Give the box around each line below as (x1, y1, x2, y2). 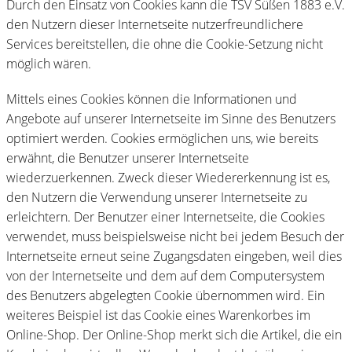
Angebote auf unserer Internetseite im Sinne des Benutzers (6, 109, 335, 127)
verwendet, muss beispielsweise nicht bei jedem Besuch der (6, 227, 344, 245)
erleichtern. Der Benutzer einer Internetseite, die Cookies (6, 207, 324, 225)
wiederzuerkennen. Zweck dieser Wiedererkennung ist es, (6, 168, 330, 186)
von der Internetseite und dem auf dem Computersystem (6, 266, 324, 284)
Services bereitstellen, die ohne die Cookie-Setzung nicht (6, 35, 323, 53)
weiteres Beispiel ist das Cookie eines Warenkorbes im (6, 306, 310, 324)
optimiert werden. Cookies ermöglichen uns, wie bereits (6, 129, 318, 147)
